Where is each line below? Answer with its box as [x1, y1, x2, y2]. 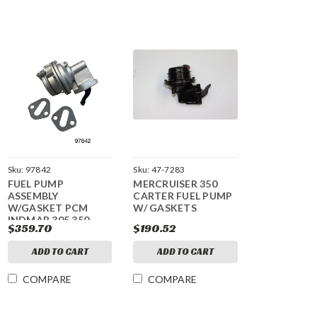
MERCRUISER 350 [133, 178, 217, 190]
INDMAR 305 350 [7, 214, 90, 226]
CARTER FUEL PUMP [133, 190, 233, 202]
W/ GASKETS [133, 202, 197, 214]
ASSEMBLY [7, 190, 59, 202]
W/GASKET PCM [7, 202, 88, 214]
